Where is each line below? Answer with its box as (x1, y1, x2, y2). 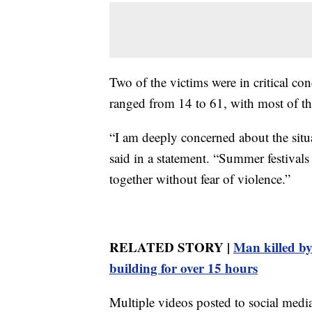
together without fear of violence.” (109, 170, 290, 188)
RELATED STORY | (109, 237, 233, 257)
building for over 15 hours (109, 258, 258, 278)
